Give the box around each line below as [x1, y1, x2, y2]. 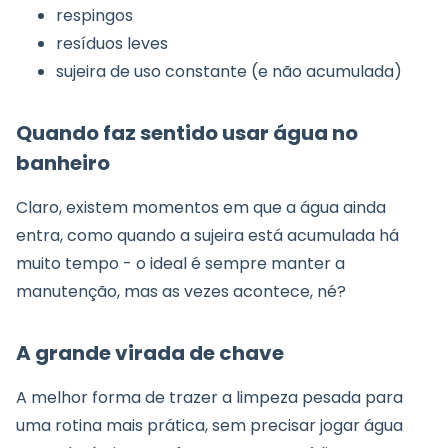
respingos [56, 4, 133, 28]
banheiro [16, 149, 110, 178]
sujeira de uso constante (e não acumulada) [56, 60, 402, 84]
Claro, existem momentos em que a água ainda [16, 196, 386, 220]
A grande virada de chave [16, 339, 284, 368]
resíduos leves [56, 32, 168, 56]
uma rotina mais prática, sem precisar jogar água [16, 414, 403, 438]
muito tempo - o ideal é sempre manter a [16, 252, 345, 276]
